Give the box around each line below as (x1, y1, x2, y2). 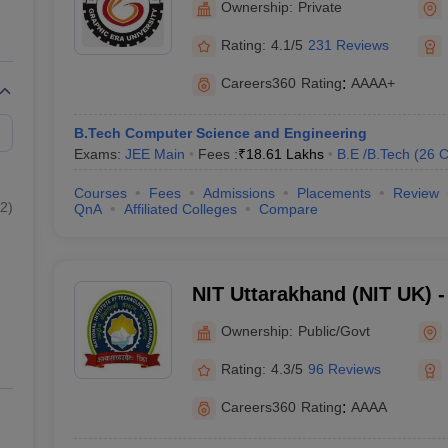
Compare (258, 201, 318, 217)
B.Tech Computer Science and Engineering (73, 125, 367, 141)
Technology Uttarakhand (191, 309, 424, 331)
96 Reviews (307, 360, 381, 377)
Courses (73, 185, 127, 201)
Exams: (73, 146, 125, 162)
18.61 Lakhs (245, 146, 324, 162)
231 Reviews (307, 36, 389, 53)
